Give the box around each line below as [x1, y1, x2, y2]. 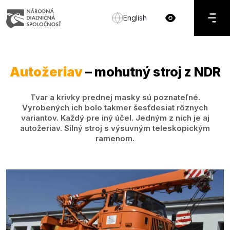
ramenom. [95, 133, 135, 143]
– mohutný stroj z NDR [82, 64, 221, 80]
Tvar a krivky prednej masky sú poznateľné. [30, 92, 200, 102]
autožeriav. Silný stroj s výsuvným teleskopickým [20, 123, 210, 133]
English [123, 13, 147, 22]
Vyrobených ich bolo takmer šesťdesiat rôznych [22, 103, 208, 112]
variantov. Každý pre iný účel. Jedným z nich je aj [21, 113, 209, 123]
